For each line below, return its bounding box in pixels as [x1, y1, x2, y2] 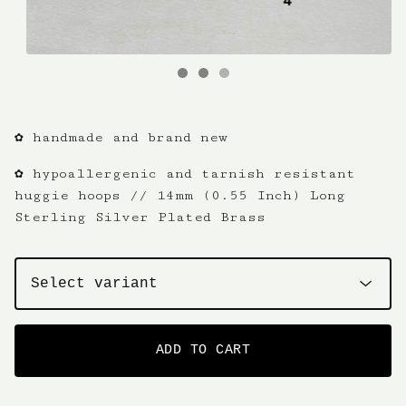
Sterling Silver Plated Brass [14, 209, 266, 226]
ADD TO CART [155, 343, 251, 359]
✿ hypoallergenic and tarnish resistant [14, 166, 355, 182]
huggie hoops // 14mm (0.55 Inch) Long [14, 188, 345, 204]
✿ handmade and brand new [14, 130, 227, 146]
